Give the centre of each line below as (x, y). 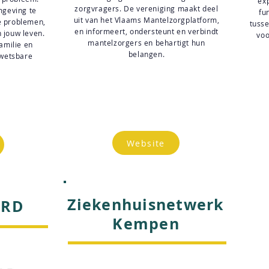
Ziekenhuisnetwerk (146, 204)
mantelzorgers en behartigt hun (147, 43)
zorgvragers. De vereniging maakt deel (147, 8)
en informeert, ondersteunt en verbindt (147, 31)
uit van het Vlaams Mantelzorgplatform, (147, 20)
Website (146, 143)
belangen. (147, 54)
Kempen (146, 224)
